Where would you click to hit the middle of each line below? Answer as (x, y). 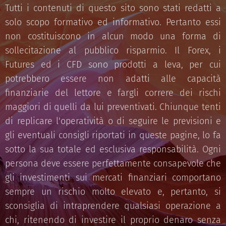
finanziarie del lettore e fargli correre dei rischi (113, 93)
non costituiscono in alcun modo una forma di (113, 37)
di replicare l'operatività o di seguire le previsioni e (113, 121)
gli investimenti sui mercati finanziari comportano (113, 178)
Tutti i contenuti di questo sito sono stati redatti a (113, 8)
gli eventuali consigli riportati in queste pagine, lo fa (113, 135)
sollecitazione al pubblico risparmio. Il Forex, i (113, 51)
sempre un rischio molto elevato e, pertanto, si (113, 192)
